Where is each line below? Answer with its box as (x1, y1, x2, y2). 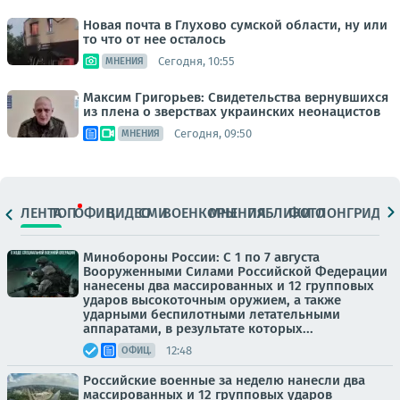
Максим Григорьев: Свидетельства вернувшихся (83, 89, 388, 105)
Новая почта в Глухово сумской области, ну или (83, 17, 387, 33)
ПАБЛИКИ (246, 204, 312, 221)
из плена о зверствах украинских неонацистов (83, 104, 380, 120)
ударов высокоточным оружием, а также (83, 292, 341, 308)
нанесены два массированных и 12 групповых (83, 278, 374, 294)
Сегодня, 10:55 (158, 54, 235, 68)
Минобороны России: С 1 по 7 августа (83, 249, 320, 265)
